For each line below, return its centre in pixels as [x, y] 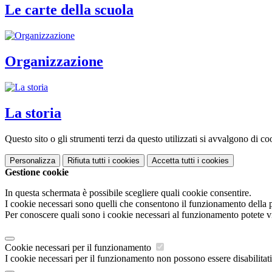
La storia [33, 113]
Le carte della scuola [69, 10]
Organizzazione [54, 62]
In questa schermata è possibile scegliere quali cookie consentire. [128, 192]
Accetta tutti [173, 160]
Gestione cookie [37, 172]
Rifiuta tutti [87, 160]
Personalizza [32, 160]
